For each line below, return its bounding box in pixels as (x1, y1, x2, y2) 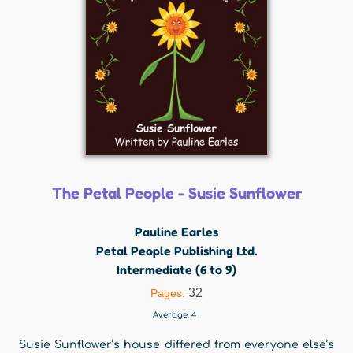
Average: (153, 310, 191, 319)
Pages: (150, 287, 188, 299)
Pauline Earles (135, 224, 218, 240)
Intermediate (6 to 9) (117, 262, 236, 277)
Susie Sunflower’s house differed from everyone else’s (19, 339, 334, 351)
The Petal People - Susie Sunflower (51, 184, 302, 203)
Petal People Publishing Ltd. (96, 243, 257, 258)
